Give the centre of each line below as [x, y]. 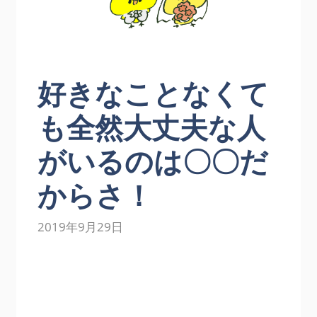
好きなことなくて [154, 93]
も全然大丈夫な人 [152, 127]
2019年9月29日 [81, 227]
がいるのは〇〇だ [153, 161]
